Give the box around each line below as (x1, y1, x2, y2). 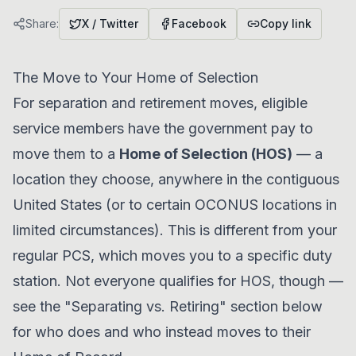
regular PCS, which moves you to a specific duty (13, 247, 332, 264)
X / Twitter (82, 17, 138, 30)
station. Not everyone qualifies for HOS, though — (13, 273, 343, 289)
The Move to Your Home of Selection (13, 69, 258, 86)
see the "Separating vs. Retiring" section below (13, 298, 323, 315)
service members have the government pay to (13, 120, 313, 137)
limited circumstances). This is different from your (13, 222, 337, 238)
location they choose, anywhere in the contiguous (13, 171, 339, 188)
